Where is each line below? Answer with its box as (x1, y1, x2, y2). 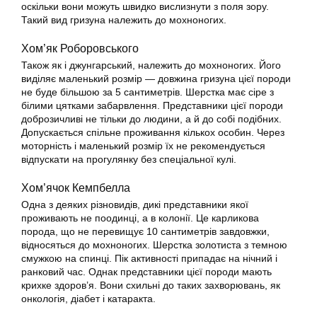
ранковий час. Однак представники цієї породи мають (21, 266, 272, 277)
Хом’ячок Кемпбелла (21, 181, 130, 194)
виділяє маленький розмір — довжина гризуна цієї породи (21, 73, 291, 84)
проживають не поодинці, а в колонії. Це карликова (21, 212, 259, 224)
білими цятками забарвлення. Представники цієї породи (21, 100, 283, 111)
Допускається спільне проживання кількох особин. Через (21, 127, 284, 138)
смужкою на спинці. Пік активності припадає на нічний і (21, 253, 277, 264)
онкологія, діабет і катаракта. (21, 293, 156, 304)
